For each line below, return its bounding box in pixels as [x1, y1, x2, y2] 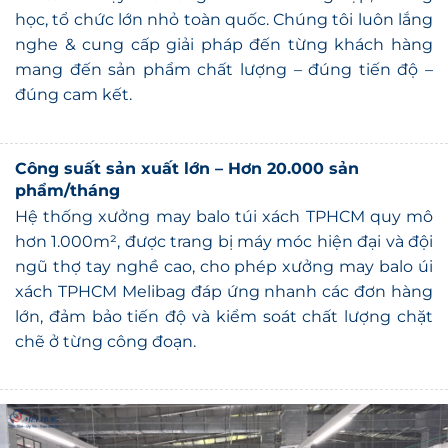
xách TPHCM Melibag [15, 260, 191, 280]
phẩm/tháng [15, 160, 120, 180]
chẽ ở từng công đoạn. [15, 310, 196, 330]
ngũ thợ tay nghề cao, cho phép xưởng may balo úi [15, 235, 433, 255]
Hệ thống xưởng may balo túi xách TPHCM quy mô [15, 185, 433, 205]
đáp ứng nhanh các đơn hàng [190, 260, 433, 280]
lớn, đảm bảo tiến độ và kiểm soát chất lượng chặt [15, 285, 433, 305]
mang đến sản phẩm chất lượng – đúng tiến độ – [15, 39, 433, 59]
